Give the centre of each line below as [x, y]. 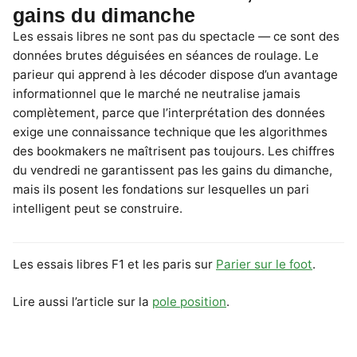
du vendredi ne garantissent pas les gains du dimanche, [173, 170]
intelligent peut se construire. [98, 208]
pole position [189, 301]
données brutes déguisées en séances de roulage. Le [166, 55]
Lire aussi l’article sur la [82, 301]
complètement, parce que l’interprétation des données [169, 112]
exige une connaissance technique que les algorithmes [170, 131]
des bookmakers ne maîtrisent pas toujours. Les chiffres [174, 151]
